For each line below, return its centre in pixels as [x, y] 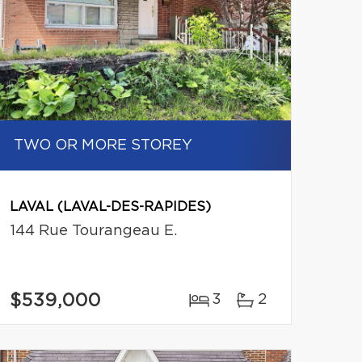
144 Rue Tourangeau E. [93, 232]
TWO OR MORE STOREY [103, 146]
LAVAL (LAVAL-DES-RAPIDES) [110, 207]
